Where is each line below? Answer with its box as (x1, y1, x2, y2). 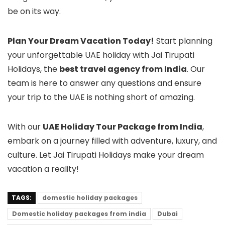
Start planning (154, 35, 212, 47)
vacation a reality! (8, 163, 79, 175)
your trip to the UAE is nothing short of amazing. (8, 91, 195, 103)
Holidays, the (8, 63, 59, 75)
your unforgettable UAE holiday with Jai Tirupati (8, 49, 194, 61)
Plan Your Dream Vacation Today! (8, 35, 154, 47)
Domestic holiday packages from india (12, 209, 146, 218)
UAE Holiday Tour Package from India (43, 121, 202, 133)
